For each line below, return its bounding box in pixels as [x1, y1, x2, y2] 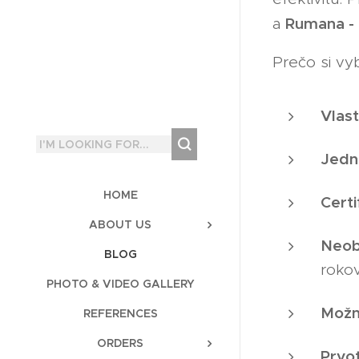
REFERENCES [83, 306, 158, 321]
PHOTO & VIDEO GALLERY [46, 276, 195, 291]
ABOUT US [89, 217, 151, 232]
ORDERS [97, 336, 143, 350]
